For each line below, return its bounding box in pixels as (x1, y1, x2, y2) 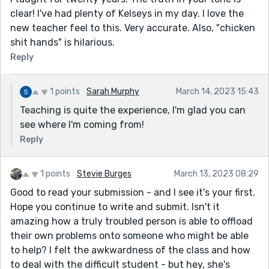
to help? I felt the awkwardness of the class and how (10, 244, 250, 256)
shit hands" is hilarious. (10, 36, 115, 48)
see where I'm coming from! (20, 118, 144, 130)
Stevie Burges (77, 168, 131, 179)
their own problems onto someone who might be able (10, 229, 249, 241)
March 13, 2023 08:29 (174, 168, 259, 179)
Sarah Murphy (86, 86, 139, 97)
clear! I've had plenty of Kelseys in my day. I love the (10, 7, 244, 19)
